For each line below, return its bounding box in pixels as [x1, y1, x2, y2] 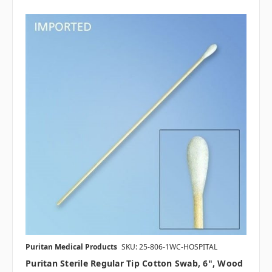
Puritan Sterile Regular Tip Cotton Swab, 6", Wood [25, 257, 243, 269]
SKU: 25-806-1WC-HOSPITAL [121, 241, 217, 252]
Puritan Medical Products [25, 241, 117, 252]
